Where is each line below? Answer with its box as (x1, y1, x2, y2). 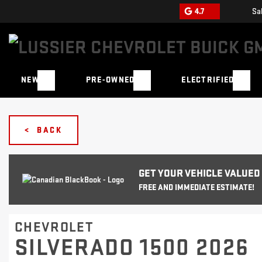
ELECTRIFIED (181, 75, 235, 85)
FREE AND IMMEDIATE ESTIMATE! (139, 182, 254, 193)
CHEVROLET (15, 219, 94, 236)
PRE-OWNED (85, 75, 135, 85)
